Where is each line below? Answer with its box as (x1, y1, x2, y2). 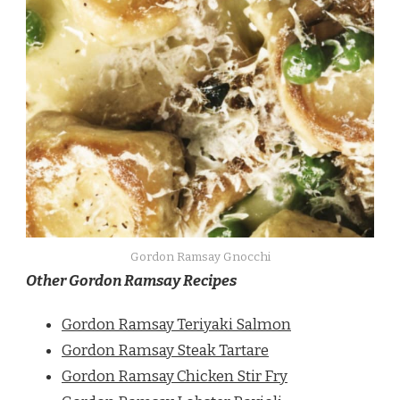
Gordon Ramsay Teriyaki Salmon (62, 315, 291, 335)
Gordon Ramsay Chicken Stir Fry (62, 367, 287, 387)
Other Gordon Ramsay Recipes (26, 271, 237, 291)
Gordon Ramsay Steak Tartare (62, 341, 269, 361)
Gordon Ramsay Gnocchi (129, 250, 271, 265)
